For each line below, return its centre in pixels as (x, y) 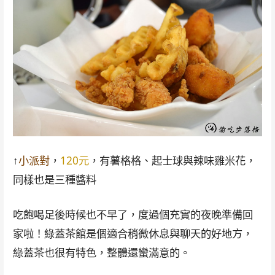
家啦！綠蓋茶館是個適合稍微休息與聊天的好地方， (133, 233)
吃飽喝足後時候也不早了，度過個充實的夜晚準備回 (133, 214)
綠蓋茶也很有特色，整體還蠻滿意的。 (101, 252)
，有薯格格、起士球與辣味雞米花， (172, 160)
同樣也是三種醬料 (54, 179)
